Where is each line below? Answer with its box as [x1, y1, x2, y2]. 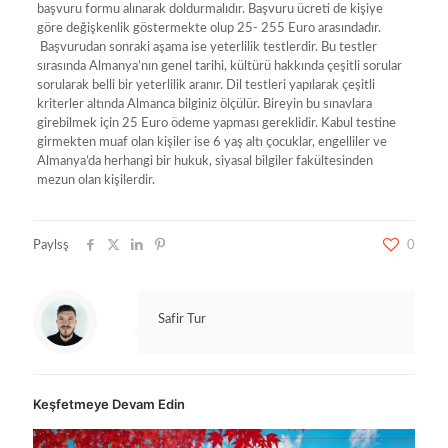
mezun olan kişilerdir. [36, 173, 155, 187]
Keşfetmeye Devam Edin [33, 395, 185, 412]
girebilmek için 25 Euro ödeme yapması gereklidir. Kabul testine [36, 116, 396, 130]
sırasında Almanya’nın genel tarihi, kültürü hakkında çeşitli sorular [36, 59, 402, 73]
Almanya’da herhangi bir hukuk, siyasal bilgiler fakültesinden [36, 154, 373, 168]
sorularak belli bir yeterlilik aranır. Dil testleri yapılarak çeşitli [36, 78, 375, 92]
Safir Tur [158, 312, 206, 326]
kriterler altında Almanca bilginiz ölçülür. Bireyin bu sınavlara [36, 97, 372, 111]
